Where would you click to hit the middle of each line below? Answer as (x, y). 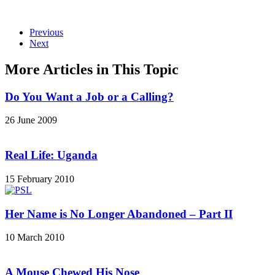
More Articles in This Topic (92, 69)
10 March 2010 (35, 238)
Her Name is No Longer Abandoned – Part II (119, 214)
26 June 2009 (31, 120)
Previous (46, 32)
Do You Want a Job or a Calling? (89, 96)
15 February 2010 (40, 179)
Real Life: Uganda (51, 155)
